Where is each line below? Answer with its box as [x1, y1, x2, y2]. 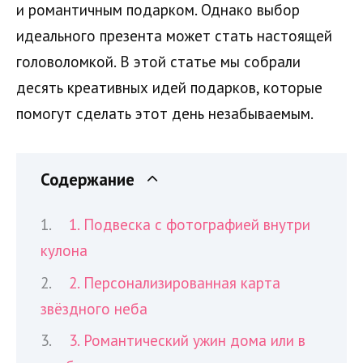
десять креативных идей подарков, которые [16, 78, 322, 98]
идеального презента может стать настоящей [16, 26, 332, 46]
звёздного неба [41, 298, 147, 318]
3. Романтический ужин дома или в [69, 331, 306, 351]
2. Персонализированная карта [69, 272, 281, 293]
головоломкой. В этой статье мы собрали [16, 52, 301, 72]
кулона [41, 241, 88, 261]
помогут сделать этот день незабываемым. [16, 104, 314, 124]
